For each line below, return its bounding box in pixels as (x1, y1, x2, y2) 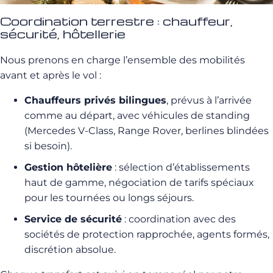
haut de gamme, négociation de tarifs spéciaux (24, 176, 254, 188)
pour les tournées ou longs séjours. (24, 191, 194, 204)
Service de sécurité (24, 213, 122, 225)
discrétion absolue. (24, 243, 116, 255)
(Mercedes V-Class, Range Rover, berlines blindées (24, 124, 269, 136)
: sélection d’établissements (112, 161, 250, 173)
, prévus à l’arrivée (166, 94, 252, 106)
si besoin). (24, 140, 72, 152)
